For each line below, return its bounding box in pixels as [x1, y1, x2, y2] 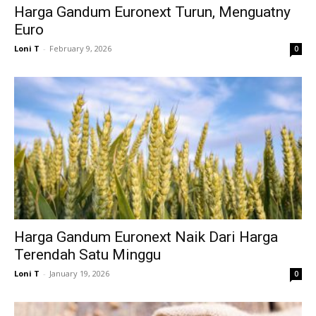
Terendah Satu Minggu [14, 245, 161, 263]
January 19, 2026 [49, 267, 109, 279]
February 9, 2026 [49, 43, 111, 54]
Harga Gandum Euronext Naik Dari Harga [14, 228, 278, 245]
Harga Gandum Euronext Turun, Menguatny [14, 4, 291, 21]
